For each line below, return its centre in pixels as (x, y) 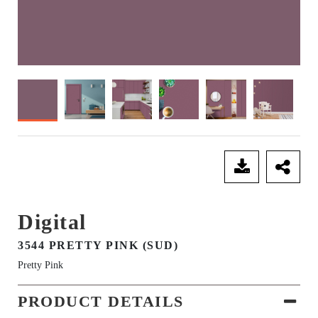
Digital (52, 222)
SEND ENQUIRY (117, 167)
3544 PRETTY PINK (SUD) (98, 246)
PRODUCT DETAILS (101, 302)
